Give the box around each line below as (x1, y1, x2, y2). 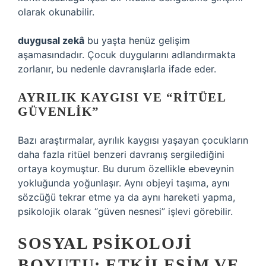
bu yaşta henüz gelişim (84, 34, 190, 46)
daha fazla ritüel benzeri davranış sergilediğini (18, 148, 224, 160)
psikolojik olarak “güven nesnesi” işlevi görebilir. (18, 205, 233, 217)
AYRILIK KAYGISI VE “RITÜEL (18, 90, 226, 104)
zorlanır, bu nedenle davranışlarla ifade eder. (18, 63, 216, 75)
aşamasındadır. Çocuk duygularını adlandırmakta (18, 49, 236, 61)
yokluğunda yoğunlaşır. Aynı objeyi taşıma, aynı (18, 177, 230, 189)
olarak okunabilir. (18, 6, 94, 18)
